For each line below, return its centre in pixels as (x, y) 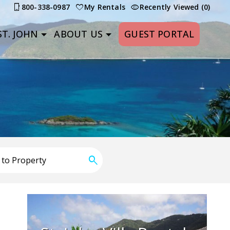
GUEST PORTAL (159, 34)
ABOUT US (78, 34)
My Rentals (105, 7)
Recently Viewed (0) (175, 7)
